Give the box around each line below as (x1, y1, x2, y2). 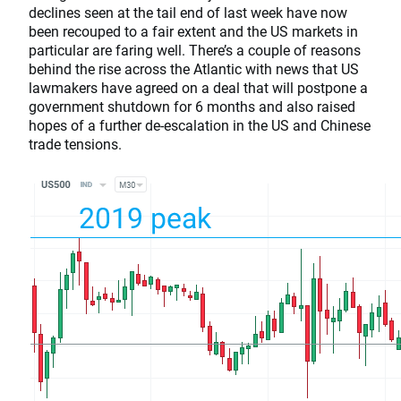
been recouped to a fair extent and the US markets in (29, 21, 358, 40)
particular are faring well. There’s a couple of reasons (29, 40, 361, 59)
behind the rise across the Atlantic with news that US (29, 59, 359, 78)
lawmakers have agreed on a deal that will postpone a (29, 78, 368, 97)
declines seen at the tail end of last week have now (29, 3, 347, 21)
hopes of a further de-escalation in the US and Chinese (29, 115, 371, 134)
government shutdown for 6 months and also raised (29, 97, 355, 115)
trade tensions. (29, 134, 122, 153)
